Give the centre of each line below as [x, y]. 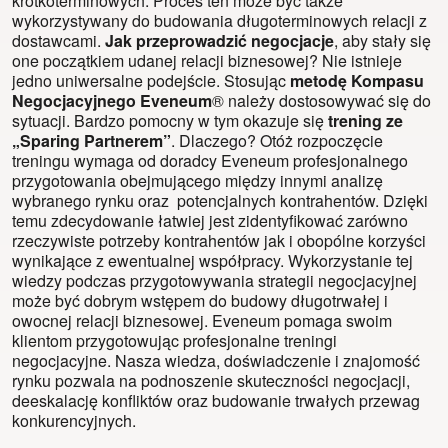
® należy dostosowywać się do [321, 101]
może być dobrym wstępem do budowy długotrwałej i [200, 301]
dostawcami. [58, 41]
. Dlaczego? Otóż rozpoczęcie [277, 141]
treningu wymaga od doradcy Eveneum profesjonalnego [210, 161]
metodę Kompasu [357, 81]
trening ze [365, 121]
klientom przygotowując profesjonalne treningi [174, 341]
